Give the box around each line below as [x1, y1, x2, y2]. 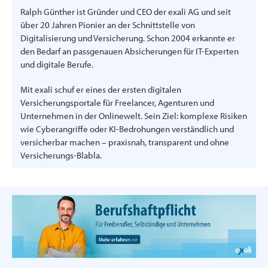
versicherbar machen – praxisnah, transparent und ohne [20, 136, 229, 148]
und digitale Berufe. [20, 58, 93, 70]
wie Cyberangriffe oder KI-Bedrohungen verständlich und [20, 123, 234, 135]
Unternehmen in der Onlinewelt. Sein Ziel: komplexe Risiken [20, 109, 247, 121]
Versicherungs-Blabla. [20, 149, 102, 161]
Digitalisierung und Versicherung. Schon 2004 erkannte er [20, 32, 235, 44]
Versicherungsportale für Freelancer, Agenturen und [20, 96, 214, 108]
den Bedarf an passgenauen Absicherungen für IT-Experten [20, 45, 239, 57]
